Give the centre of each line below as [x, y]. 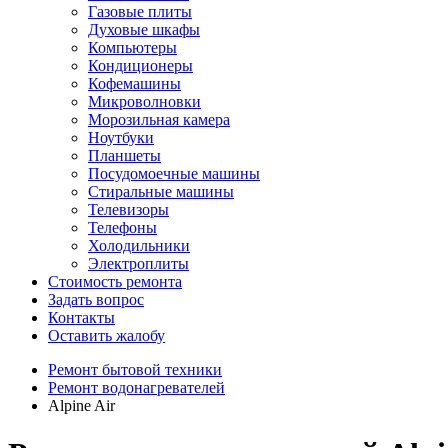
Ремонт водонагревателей [136, 387]
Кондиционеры [140, 65]
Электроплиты [138, 263]
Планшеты [124, 155]
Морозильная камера [159, 119]
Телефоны [122, 227]
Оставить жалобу [106, 335]
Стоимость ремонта [115, 281]
